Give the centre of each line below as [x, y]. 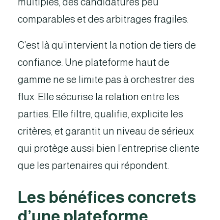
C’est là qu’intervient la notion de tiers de [107, 45]
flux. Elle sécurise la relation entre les [98, 97]
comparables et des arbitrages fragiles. [103, 19]
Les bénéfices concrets [107, 197]
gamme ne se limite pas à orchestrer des [106, 80]
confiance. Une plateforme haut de [94, 62]
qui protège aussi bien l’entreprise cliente [109, 148]
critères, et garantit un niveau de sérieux [106, 131]
